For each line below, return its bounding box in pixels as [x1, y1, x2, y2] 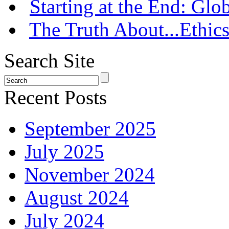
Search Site [4, 50, 95, 72]
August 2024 [25, 187, 129, 209]
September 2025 [25, 118, 156, 140]
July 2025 [25, 141, 104, 163]
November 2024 [25, 164, 155, 186]
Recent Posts [4, 86, 107, 109]
